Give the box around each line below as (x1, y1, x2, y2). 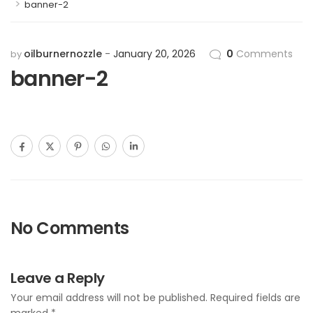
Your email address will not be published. (10, 291, 208, 305)
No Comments (10, 217, 129, 240)
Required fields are (210, 291, 300, 305)
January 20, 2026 (113, 47, 196, 61)
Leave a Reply (10, 268, 105, 288)
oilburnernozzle (24, 47, 102, 61)
